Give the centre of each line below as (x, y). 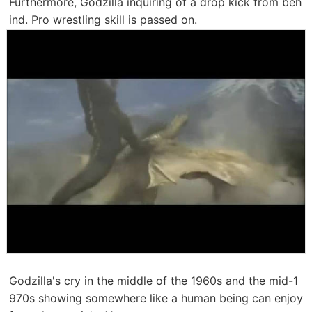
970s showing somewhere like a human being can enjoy (156, 298)
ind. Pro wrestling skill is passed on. (103, 19)
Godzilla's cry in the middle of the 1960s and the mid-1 (154, 281)
